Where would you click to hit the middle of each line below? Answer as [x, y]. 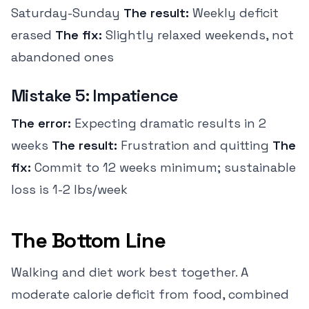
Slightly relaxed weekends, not [198, 35]
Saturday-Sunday [67, 13]
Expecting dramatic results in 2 [169, 123]
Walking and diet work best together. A [130, 272]
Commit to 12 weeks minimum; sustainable [163, 167]
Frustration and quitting [195, 145]
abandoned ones [62, 57]
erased [33, 35]
